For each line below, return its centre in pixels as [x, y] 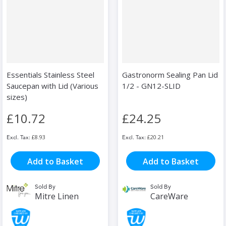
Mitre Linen [57, 196]
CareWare [169, 196]
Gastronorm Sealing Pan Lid [170, 75]
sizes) [17, 97]
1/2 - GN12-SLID [151, 86]
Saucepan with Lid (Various [52, 86]
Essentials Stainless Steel [50, 75]
